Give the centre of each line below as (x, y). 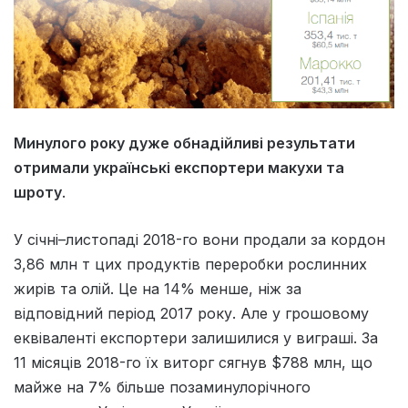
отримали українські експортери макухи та (179, 168)
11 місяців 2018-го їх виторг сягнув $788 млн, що (193, 363)
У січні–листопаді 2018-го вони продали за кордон (199, 240)
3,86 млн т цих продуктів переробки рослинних (190, 265)
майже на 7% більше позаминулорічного (162, 388)
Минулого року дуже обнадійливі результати (184, 143)
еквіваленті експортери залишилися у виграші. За (196, 338)
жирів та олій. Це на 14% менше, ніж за (158, 289)
